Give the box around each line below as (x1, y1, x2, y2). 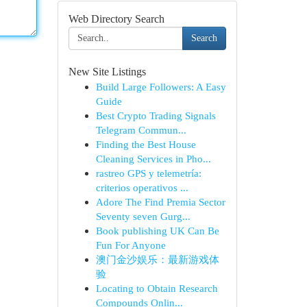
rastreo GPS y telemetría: (95, 167, 201, 179)
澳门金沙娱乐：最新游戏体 (95, 254, 219, 265)
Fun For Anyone (95, 239, 166, 251)
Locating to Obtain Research (95, 282, 218, 294)
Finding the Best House (95, 138, 196, 150)
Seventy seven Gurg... (95, 210, 191, 222)
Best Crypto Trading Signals (95, 110, 216, 121)
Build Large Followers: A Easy (95, 81, 226, 93)
